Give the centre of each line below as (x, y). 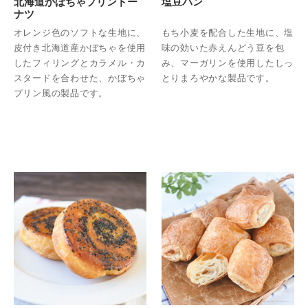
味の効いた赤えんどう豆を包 (223, 48)
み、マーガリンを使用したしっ (228, 63)
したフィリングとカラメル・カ (80, 63)
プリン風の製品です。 (61, 93)
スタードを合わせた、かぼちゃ (80, 78)
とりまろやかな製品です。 (218, 78)
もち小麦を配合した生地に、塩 (228, 33)
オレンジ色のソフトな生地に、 (80, 33)
